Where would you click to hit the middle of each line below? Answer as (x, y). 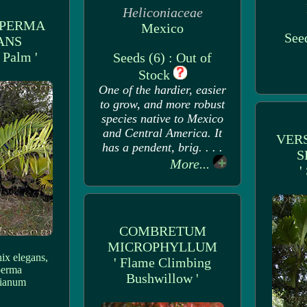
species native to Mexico (162, 119)
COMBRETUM (162, 231)
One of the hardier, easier (162, 90)
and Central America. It (162, 133)
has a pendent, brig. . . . (162, 147)
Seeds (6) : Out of (162, 58)
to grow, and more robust (162, 104)
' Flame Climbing (162, 262)
